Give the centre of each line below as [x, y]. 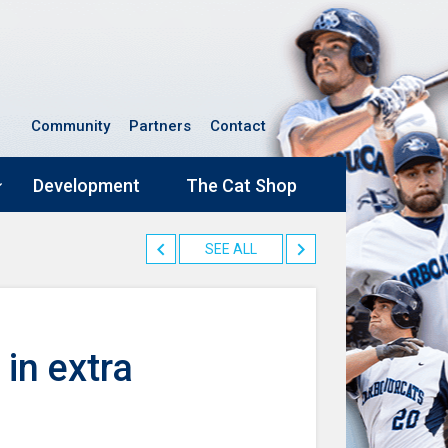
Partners [160, 126]
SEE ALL [231, 249]
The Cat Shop [241, 186]
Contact [238, 126]
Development [86, 186]
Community [70, 126]
